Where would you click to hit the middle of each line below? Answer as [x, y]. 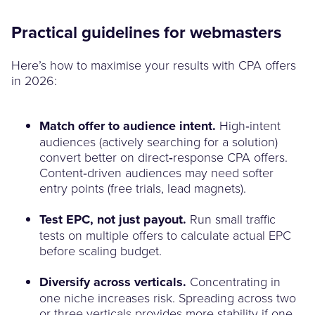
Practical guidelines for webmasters [146, 32]
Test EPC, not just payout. [113, 219]
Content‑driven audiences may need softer [156, 172]
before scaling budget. [101, 250]
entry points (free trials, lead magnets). [143, 187]
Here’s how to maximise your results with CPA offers [154, 64]
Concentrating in [233, 281]
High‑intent [248, 125]
